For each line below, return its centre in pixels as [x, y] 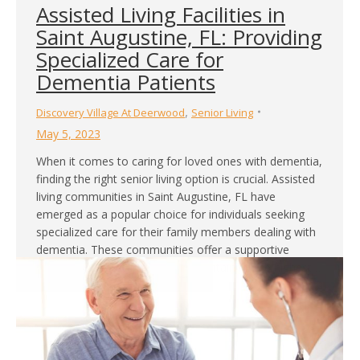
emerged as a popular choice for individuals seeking [170, 214]
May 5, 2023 [68, 133]
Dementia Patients [126, 82]
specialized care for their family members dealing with [176, 231]
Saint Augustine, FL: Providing [179, 37]
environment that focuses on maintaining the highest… [178, 267]
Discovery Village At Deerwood [110, 112]
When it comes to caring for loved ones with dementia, [179, 161]
